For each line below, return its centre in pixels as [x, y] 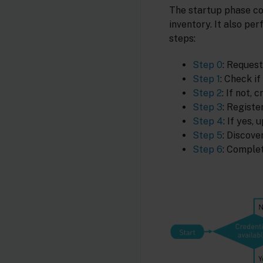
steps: [182, 39]
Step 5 [208, 135]
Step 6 [208, 149]
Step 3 [208, 107]
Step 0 [208, 65]
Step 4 [208, 121]
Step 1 [206, 79]
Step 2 [207, 93]
